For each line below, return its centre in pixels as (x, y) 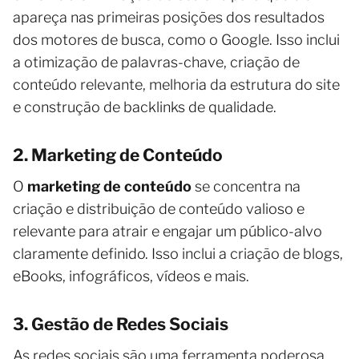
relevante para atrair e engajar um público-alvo (167, 231)
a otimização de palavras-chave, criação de (156, 62)
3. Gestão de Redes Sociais (121, 324)
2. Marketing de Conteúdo (118, 155)
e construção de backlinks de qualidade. (145, 107)
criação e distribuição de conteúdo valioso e (159, 208)
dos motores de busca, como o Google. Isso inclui (176, 39)
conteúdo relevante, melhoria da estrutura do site (176, 84)
